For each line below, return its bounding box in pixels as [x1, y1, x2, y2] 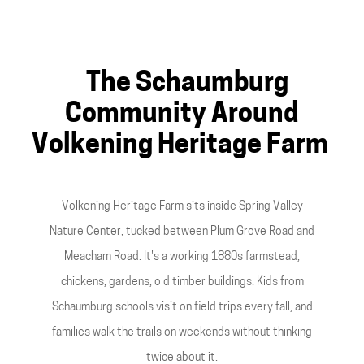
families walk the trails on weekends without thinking [52, 327, 312, 339]
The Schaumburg [76, 71, 288, 97]
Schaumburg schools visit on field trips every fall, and [51, 301, 313, 314]
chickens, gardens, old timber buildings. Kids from [60, 276, 304, 288]
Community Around [65, 102, 299, 128]
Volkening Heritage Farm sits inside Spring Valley [61, 201, 303, 213]
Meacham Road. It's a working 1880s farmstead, [64, 251, 300, 263]
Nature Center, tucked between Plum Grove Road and [50, 226, 314, 238]
